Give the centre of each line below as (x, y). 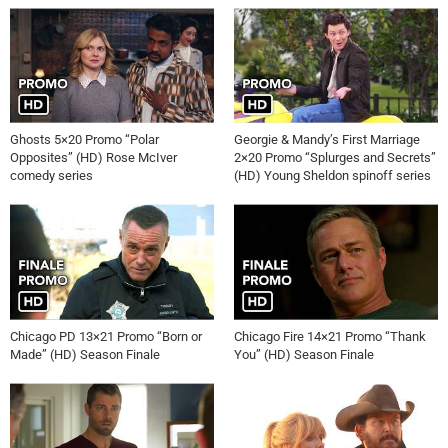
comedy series (51, 175)
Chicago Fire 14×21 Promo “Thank (330, 336)
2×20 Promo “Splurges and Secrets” (335, 157)
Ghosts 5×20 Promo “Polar (84, 139)
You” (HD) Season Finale (304, 354)
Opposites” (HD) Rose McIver (93, 157)
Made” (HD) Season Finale (85, 354)
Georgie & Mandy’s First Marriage (327, 139)
